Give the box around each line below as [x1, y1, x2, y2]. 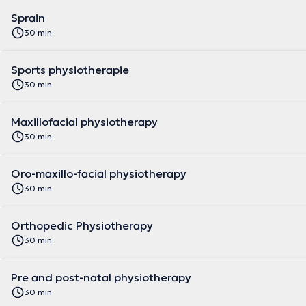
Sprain [11, 11, 45, 25]
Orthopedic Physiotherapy [11, 219, 153, 232]
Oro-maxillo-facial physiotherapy [11, 167, 186, 180]
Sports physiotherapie [11, 63, 129, 76]
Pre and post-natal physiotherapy [11, 270, 191, 284]
